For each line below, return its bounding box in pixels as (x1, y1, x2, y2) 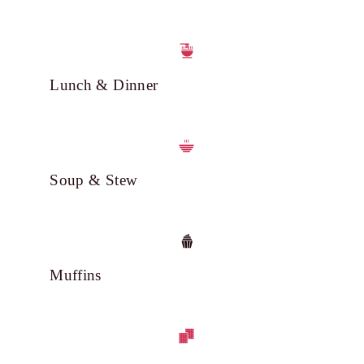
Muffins (50, 266, 102, 284)
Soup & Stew (50, 171, 138, 189)
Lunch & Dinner (50, 76, 158, 94)
